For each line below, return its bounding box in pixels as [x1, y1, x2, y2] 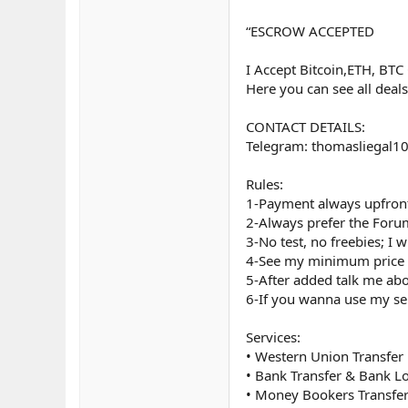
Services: [246, 328, 301, 347]
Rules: [246, 175, 283, 194]
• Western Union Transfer [246, 347, 403, 366]
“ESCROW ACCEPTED [246, 22, 374, 41]
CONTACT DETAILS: [246, 117, 365, 137]
